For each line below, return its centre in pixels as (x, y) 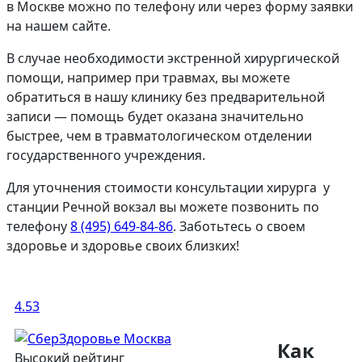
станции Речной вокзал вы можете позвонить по (163, 207)
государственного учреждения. (106, 156)
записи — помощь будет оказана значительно (155, 117)
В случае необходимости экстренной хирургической (173, 59)
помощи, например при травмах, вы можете (148, 78)
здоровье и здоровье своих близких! (123, 246)
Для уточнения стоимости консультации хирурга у (168, 188)
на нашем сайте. (59, 26)
